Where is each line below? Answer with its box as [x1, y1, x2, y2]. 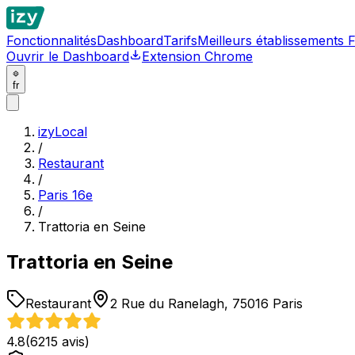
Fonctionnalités [6, 32, 97, 48]
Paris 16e [38, 187, 93, 203]
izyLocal [38, 124, 87, 139]
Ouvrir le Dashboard [6, 48, 129, 64]
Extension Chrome [142, 48, 253, 64]
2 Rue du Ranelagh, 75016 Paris [110, 295, 303, 311]
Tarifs [163, 32, 197, 48]
